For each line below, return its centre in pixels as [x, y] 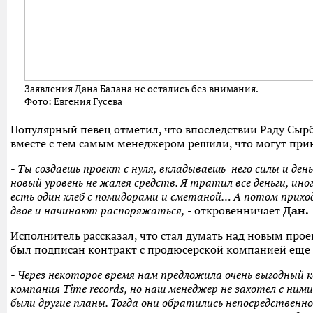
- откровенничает [235, 211]
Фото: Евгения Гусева [73, 102]
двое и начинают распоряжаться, [99, 211]
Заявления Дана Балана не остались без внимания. [141, 89]
